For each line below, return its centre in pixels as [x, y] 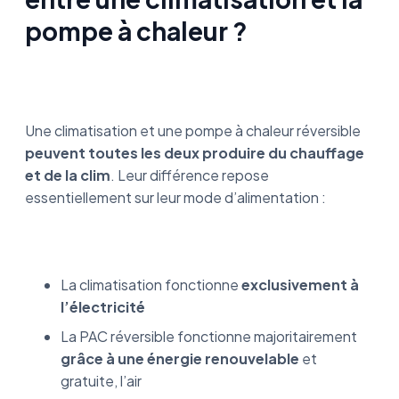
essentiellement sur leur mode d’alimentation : [175, 197]
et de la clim [68, 175]
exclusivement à [300, 285]
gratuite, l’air [101, 381]
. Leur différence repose [190, 175]
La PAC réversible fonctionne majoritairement [209, 336]
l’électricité [103, 307]
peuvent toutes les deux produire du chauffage [195, 153]
